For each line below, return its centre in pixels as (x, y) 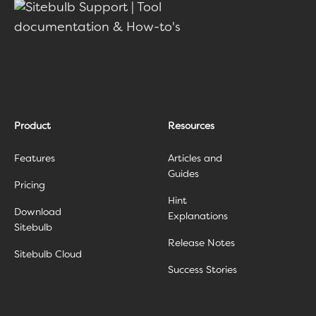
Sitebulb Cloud (48, 255)
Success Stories (202, 271)
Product (32, 127)
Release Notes (201, 244)
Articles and (195, 159)
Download (38, 213)
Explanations (198, 217)
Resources (191, 127)
